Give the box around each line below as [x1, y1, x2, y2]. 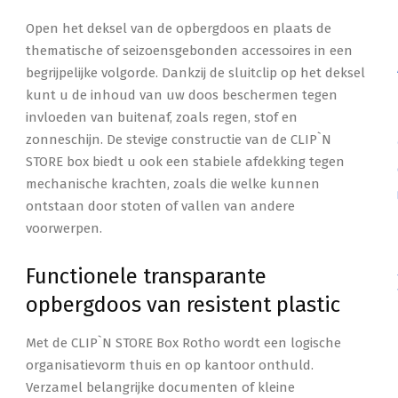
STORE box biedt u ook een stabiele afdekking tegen [26, 154, 346, 170]
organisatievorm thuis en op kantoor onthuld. [26, 357, 314, 373]
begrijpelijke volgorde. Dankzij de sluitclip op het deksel [26, 65, 366, 81]
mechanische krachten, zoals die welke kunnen [26, 176, 321, 192]
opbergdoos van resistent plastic [26, 292, 341, 317]
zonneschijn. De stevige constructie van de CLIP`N [26, 131, 332, 147]
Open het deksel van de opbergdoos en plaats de [26, 20, 332, 36]
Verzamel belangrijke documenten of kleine [26, 379, 296, 395]
